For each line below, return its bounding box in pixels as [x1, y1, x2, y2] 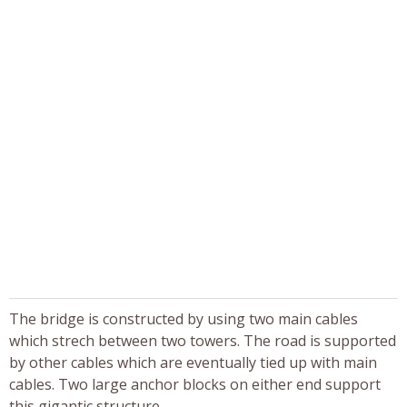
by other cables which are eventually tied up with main [9, 352, 377, 372]
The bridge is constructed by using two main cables [9, 308, 358, 329]
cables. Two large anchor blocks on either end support [9, 373, 381, 394]
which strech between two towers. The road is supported [9, 330, 396, 351]
